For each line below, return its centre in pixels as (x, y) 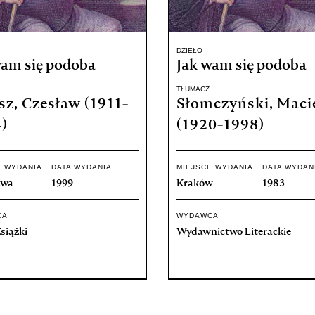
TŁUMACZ (193, 89)
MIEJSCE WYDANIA (215, 167)
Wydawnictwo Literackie (234, 232)
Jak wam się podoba (242, 66)
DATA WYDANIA (82, 167)
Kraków (195, 184)
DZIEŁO (189, 50)
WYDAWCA (198, 216)
